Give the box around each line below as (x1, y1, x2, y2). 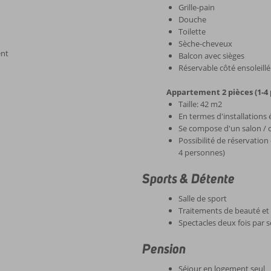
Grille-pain (178, 2, 215, 13)
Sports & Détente (142, 170, 235, 187)
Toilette (178, 26, 206, 37)
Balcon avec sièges (178, 50, 245, 61)
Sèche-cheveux (178, 38, 233, 49)
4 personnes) (178, 147, 226, 158)
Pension (142, 240, 186, 257)
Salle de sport (178, 193, 227, 204)
